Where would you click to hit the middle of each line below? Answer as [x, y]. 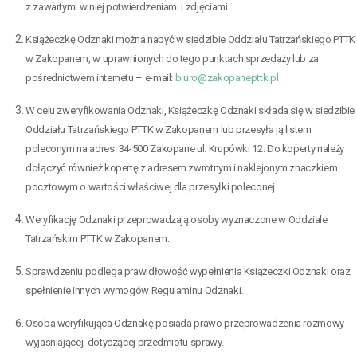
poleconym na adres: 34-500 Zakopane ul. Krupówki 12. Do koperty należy [185, 148]
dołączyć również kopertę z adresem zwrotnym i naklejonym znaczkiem [182, 167]
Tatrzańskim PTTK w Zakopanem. [98, 238]
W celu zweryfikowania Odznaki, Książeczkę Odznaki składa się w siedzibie [190, 110]
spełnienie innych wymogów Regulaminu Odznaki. [134, 290]
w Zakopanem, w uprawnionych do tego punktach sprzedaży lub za [173, 58]
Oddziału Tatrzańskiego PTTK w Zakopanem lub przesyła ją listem [169, 129]
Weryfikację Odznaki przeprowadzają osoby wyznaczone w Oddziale [177, 219]
